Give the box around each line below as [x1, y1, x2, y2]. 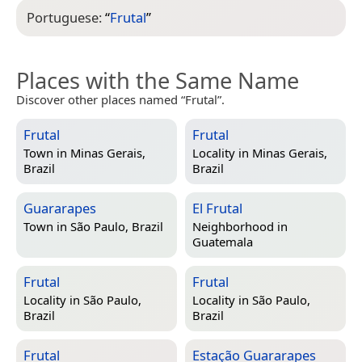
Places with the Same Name [16, 65, 299, 95]
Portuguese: [27, 7, 105, 27]
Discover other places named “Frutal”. [16, 90, 225, 107]
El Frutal [192, 198, 242, 217]
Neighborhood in [192, 218, 288, 235]
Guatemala [192, 234, 253, 250]
